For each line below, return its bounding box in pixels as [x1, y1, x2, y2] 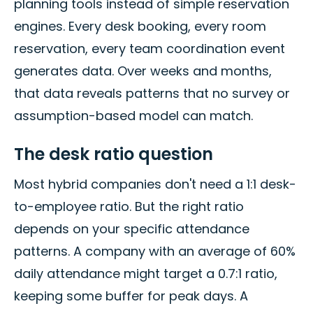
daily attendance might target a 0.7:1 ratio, [14, 265, 277, 283]
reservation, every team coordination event [14, 40, 285, 58]
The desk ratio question [14, 143, 213, 166]
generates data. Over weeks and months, [14, 62, 272, 80]
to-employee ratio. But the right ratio [14, 198, 244, 216]
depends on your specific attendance [14, 220, 249, 238]
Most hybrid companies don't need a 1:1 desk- [14, 175, 296, 194]
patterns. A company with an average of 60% [14, 242, 296, 261]
